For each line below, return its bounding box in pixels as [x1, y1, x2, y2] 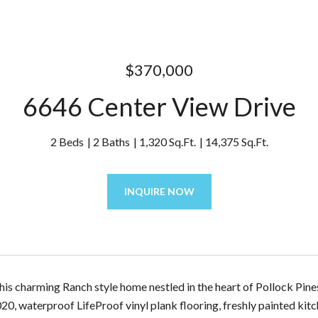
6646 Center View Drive [22, 91, 296, 122]
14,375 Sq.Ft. [204, 135, 268, 148]
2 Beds [50, 135, 84, 148]
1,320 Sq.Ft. [138, 135, 196, 148]
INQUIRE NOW [124, 185, 194, 197]
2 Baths [92, 135, 130, 148]
